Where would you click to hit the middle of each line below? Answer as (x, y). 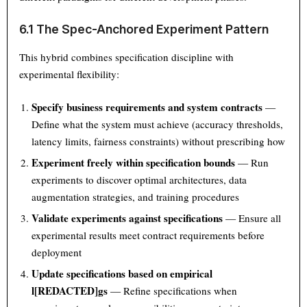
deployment (57, 253)
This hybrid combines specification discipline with (127, 57)
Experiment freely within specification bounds (134, 163)
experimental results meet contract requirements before (148, 235)
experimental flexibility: (70, 74)
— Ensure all (252, 218)
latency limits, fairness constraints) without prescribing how (159, 142)
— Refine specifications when (173, 291)
